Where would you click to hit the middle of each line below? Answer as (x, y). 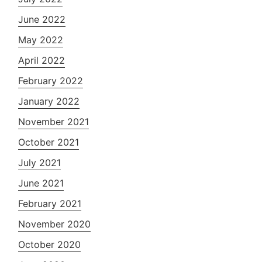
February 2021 (50, 203)
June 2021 (41, 183)
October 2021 (49, 142)
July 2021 (40, 162)
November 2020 (55, 224)
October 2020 (50, 244)
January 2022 (49, 101)
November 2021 (54, 121)
